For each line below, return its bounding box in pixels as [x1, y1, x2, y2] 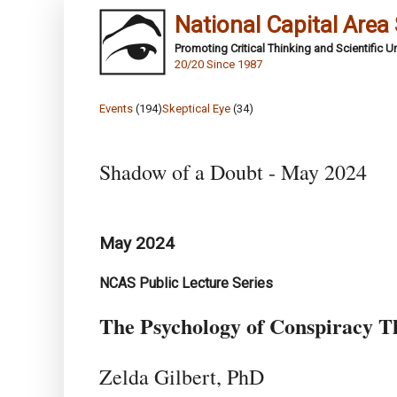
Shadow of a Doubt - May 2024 [99, 158, 367, 186]
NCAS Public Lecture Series [99, 274, 273, 292]
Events [99, 102, 133, 115]
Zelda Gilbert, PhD [99, 362, 264, 391]
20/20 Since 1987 [175, 58, 262, 71]
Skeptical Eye [162, 102, 230, 115]
